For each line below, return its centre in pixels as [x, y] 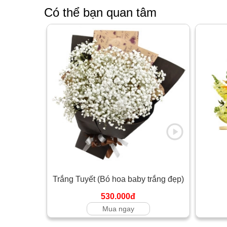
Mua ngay [118, 209]
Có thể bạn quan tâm [100, 12]
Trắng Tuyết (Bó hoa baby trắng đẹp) [118, 179]
